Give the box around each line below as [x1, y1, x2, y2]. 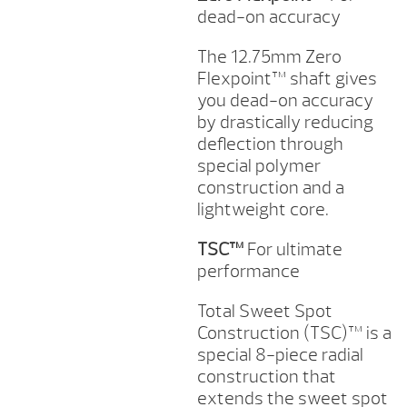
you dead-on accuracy [196, 89, 373, 113]
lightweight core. [196, 198, 329, 222]
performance [196, 260, 300, 283]
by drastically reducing [196, 111, 373, 134]
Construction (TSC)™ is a [196, 322, 392, 345]
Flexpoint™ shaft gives [196, 67, 377, 91]
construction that [196, 365, 336, 389]
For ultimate [243, 238, 342, 262]
